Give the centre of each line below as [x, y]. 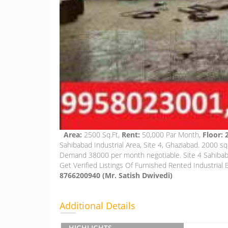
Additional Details [97, 206]
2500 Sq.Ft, [103, 135]
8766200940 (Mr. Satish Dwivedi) [116, 175]
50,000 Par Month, [172, 135]
